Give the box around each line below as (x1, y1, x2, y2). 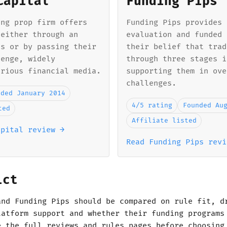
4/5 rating (131, 101, 172, 109)
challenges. (126, 79, 176, 88)
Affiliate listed (131, 117, 197, 125)
